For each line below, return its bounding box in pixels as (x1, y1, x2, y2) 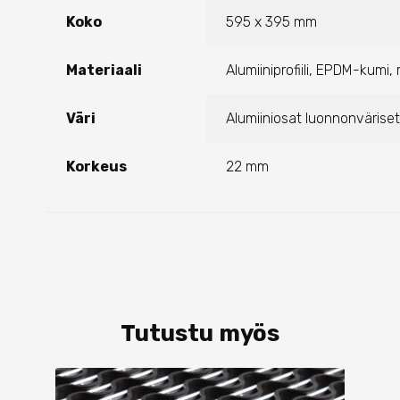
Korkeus (66, 157, 128, 175)
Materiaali (66, 61, 143, 79)
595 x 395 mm (226, 12, 318, 30)
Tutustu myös (121, 319, 279, 346)
